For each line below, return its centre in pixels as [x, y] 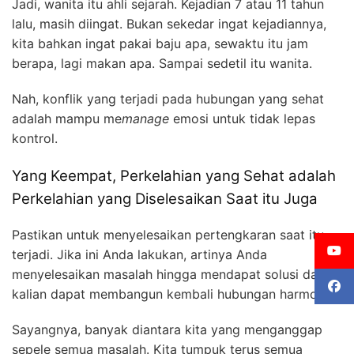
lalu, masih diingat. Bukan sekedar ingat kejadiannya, [169, 24]
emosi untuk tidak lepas [242, 119]
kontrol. [35, 139]
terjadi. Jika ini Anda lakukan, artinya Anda [139, 254]
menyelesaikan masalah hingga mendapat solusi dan [168, 274]
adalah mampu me [67, 119]
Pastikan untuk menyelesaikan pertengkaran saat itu [168, 234]
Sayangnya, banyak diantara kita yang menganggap [167, 329]
